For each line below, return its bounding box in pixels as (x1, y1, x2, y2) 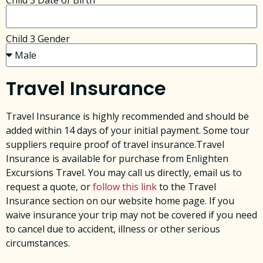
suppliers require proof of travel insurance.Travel (6, 138, 224, 151)
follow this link (93, 180, 157, 194)
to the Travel (157, 180, 216, 194)
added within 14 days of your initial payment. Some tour (6, 124, 249, 137)
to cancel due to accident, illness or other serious (6, 222, 220, 236)
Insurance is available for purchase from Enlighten (6, 152, 228, 166)
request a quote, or (6, 180, 93, 194)
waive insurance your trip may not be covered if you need (6, 208, 257, 222)
